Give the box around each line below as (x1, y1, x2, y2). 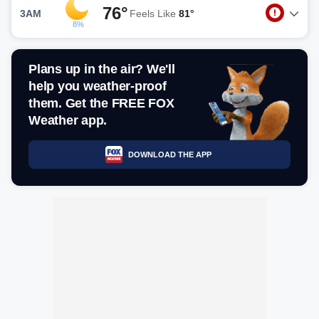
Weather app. (28, 113, 107, 127)
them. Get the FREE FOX (28, 96, 174, 110)
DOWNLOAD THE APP (127, 150, 211, 159)
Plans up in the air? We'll (28, 62, 175, 76)
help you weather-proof (28, 79, 167, 93)
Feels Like (130, 7, 179, 19)
